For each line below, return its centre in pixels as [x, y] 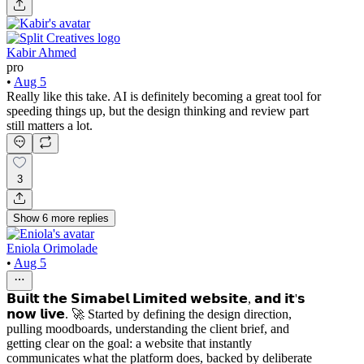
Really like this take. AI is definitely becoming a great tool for [164, 96]
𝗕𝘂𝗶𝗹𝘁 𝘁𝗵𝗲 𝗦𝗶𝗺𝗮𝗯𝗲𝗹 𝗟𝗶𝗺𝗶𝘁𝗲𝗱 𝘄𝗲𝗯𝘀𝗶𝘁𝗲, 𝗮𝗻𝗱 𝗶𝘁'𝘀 [156, 299]
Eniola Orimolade [52, 249]
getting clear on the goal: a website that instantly [129, 344]
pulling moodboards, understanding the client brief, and [148, 329]
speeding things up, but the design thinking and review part [158, 110]
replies [93, 219]
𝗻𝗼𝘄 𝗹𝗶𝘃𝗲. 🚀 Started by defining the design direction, [149, 314]
